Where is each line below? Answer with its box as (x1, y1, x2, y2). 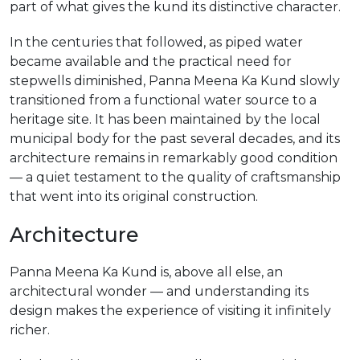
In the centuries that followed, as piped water (10, 35, 303, 50)
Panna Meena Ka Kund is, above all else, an (10, 264, 283, 280)
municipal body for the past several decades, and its (10, 131, 340, 146)
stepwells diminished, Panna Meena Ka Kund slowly (10, 73, 340, 88)
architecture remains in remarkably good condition (10, 150, 337, 166)
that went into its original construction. (10, 189, 258, 204)
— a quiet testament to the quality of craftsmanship (10, 170, 341, 185)
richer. (10, 322, 50, 337)
